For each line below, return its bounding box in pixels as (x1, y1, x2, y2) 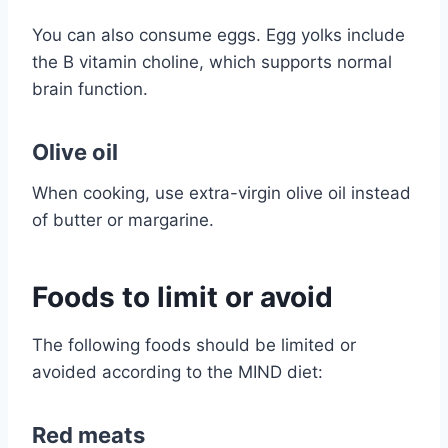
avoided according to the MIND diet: (32, 361, 323, 382)
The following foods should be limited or (32, 334, 356, 355)
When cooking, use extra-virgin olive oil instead (32, 182, 411, 203)
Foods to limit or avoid (32, 279, 333, 314)
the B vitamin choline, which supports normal (32, 51, 392, 72)
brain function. (32, 78, 148, 99)
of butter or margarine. (32, 209, 214, 230)
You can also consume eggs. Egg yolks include (32, 24, 405, 45)
